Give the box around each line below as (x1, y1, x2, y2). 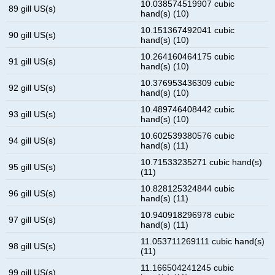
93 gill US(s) (9, 109, 56, 119)
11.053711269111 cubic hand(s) (141, 236, 265, 246)
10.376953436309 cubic (141, 77, 235, 88)
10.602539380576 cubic (141, 130, 235, 141)
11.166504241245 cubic (141, 262, 234, 273)
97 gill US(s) (9, 214, 56, 225)
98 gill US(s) (9, 241, 56, 251)
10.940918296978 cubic (141, 209, 235, 220)
